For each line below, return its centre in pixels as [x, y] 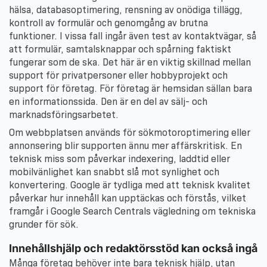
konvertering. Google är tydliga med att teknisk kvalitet [130, 185]
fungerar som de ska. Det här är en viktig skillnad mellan [130, 63]
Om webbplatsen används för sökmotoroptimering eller [130, 133]
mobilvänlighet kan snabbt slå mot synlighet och [114, 172]
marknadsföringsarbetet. [64, 115]
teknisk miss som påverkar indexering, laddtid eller [119, 159]
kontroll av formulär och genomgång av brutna [108, 23]
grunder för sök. [44, 225]
